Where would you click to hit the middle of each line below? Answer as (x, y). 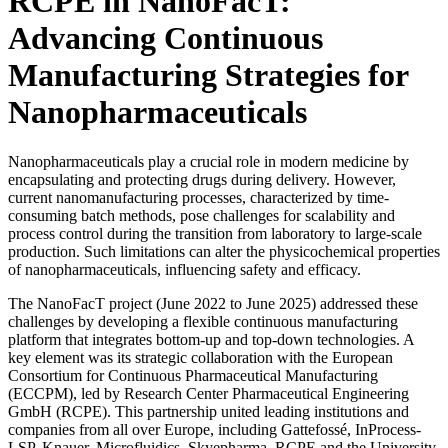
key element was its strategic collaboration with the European (200, 357)
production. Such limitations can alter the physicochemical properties (224, 251)
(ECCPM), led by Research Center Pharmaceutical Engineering (208, 393)
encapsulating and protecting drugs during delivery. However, (202, 179)
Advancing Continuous (165, 38)
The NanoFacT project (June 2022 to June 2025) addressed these (213, 303)
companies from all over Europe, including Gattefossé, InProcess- (214, 429)
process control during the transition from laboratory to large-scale (215, 233)
